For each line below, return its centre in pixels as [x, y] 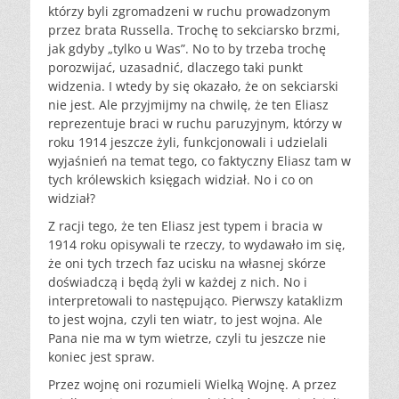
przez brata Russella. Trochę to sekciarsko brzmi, [194, 30]
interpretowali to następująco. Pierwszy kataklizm [195, 301]
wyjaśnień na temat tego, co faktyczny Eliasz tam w [199, 161]
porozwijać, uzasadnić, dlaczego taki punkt [175, 68]
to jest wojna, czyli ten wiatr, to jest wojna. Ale [185, 320]
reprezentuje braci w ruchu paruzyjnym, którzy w [195, 124]
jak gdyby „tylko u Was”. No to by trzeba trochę [187, 49]
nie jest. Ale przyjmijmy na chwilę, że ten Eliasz [188, 105]
